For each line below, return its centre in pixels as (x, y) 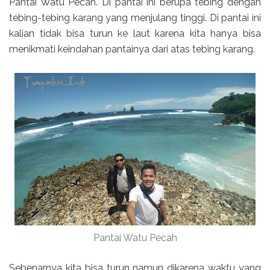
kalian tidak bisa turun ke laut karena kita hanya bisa (135, 33)
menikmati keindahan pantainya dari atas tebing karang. (132, 49)
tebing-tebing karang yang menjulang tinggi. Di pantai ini (135, 17)
